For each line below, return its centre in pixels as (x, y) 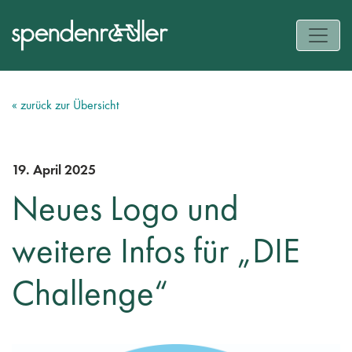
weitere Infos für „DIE (156, 251)
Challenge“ (90, 293)
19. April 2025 (54, 170)
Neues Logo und (125, 209)
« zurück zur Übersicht (65, 105)
